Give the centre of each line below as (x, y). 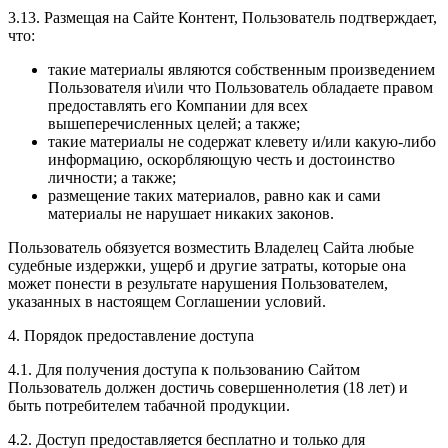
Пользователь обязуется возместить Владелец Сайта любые (211, 248)
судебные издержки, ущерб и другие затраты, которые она (207, 266)
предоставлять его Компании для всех (178, 106)
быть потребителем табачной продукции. (149, 406)
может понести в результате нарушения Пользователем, (198, 284)
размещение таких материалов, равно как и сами (214, 196)
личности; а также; (112, 178)
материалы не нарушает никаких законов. (191, 214)
